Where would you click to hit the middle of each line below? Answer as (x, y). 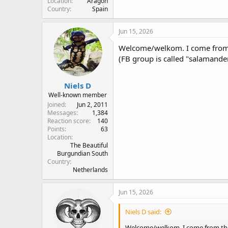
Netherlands (90, 169)
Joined (56, 104)
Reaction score (68, 121)
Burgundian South (82, 153)
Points (56, 129)
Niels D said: (143, 211)
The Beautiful (89, 145)
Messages (62, 112)
